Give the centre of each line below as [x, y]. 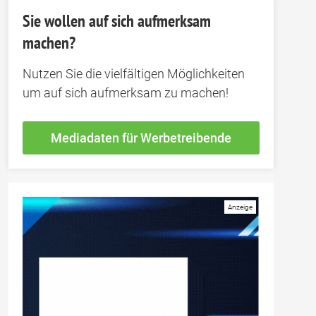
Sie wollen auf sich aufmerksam [117, 21]
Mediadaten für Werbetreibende [141, 138]
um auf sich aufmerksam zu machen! [126, 93]
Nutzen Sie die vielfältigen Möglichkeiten [134, 74]
